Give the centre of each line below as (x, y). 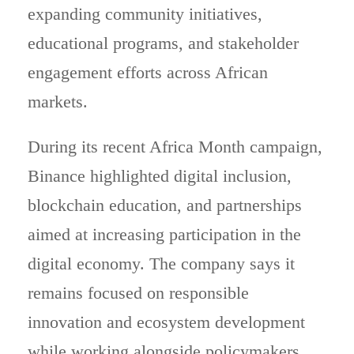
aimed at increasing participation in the (164, 234)
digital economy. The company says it (161, 264)
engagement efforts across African (148, 72)
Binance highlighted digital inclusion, (160, 176)
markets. (58, 102)
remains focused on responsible (138, 293)
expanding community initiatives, (145, 14)
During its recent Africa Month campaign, (175, 147)
